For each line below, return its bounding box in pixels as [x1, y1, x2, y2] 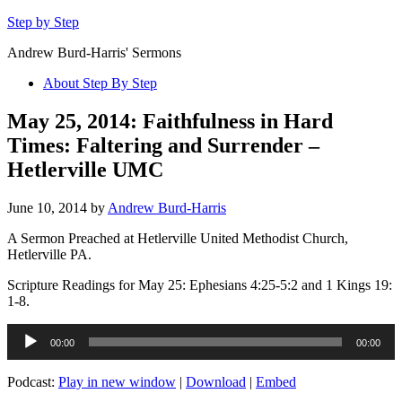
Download [186, 373, 246, 389]
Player [6, 338, 42, 354]
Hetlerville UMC [7, 157, 163, 181]
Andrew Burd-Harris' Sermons [7, 45, 181, 60]
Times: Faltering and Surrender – [7, 133, 319, 157]
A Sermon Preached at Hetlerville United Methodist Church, [7, 230, 348, 246]
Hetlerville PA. [7, 246, 92, 262]
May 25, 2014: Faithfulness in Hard [7, 109, 333, 133]
